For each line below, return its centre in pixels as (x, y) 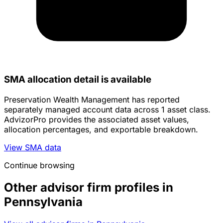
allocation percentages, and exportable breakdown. (101, 130)
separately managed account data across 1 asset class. (107, 110)
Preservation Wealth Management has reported (92, 100)
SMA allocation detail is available (78, 80)
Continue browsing (39, 166)
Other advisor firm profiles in (89, 188)
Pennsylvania (43, 202)
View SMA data (33, 148)
